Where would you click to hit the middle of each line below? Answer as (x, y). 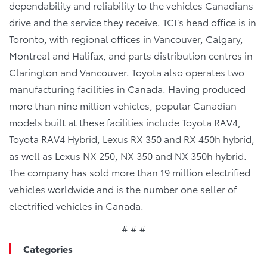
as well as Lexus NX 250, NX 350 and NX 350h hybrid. (128, 155)
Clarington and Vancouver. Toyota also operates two (127, 72)
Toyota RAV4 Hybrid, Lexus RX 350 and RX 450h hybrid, (132, 139)
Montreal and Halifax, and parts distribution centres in (131, 55)
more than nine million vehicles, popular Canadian (123, 105)
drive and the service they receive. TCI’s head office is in (133, 22)
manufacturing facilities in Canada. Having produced (127, 89)
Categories (48, 248)
